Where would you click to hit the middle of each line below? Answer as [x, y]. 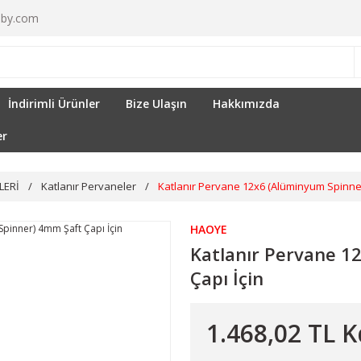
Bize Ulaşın [156, 104]
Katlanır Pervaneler [89, 186]
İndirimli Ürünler [54, 104]
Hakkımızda [246, 104]
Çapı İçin [227, 278]
